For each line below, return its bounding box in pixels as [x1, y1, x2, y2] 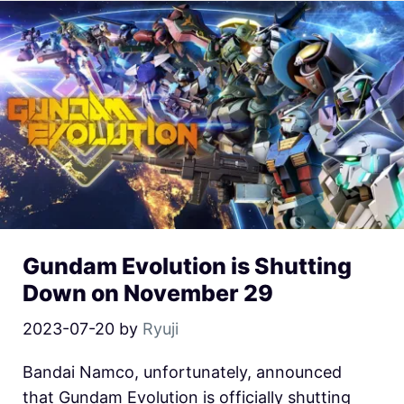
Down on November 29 [23, 280, 273, 308]
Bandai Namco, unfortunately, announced [23, 363, 342, 382]
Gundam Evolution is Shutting [23, 252, 352, 280]
